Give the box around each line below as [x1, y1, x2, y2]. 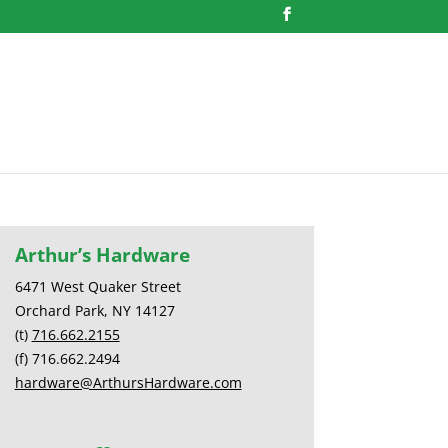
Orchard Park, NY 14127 [14, 300, 175, 320]
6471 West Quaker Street [14, 276, 181, 296]
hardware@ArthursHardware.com [14, 372, 242, 392]
